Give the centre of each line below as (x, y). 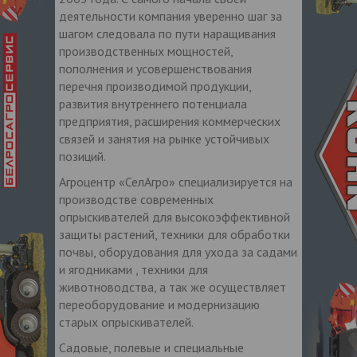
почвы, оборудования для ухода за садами (178, 251)
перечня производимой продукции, (155, 86)
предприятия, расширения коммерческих (170, 121)
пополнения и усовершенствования (155, 68)
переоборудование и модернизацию (159, 304)
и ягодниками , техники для (133, 269)
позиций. (82, 156)
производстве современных (136, 199)
